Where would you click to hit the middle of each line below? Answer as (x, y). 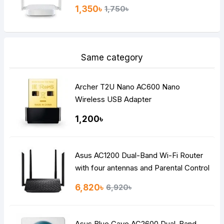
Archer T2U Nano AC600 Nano (128, 86)
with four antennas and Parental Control (142, 167)
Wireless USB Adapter (113, 99)
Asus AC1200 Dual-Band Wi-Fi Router (139, 155)
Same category (112, 57)
